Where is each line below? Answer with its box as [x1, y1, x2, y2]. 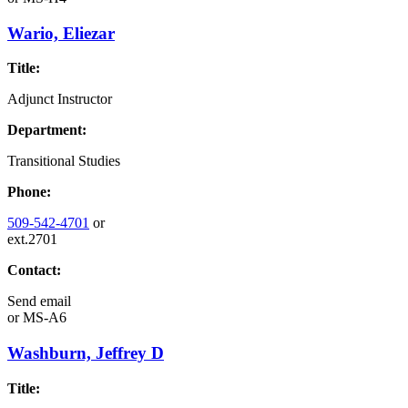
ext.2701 [7, 231, 57, 248]
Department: [7, 122, 87, 138]
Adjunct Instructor [7, 91, 112, 107]
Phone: [7, 184, 51, 200]
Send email [7, 293, 71, 310]
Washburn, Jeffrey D [7, 343, 164, 363]
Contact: [7, 262, 61, 279]
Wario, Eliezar [7, 23, 115, 43]
